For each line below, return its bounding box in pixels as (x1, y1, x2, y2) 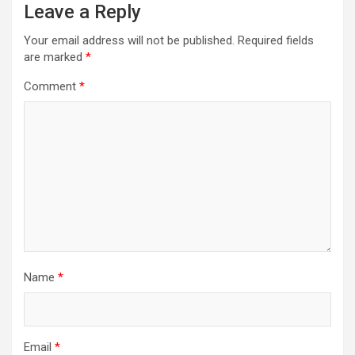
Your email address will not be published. (24, 32, 235, 48)
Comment (24, 78, 79, 94)
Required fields (238, 32, 314, 48)
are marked (24, 49, 86, 64)
